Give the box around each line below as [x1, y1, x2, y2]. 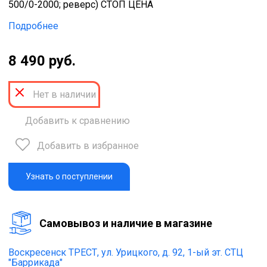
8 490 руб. [8, 52, 76, 70]
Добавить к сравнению [25, 115, 130, 127]
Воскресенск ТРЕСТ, [8, 247, 99, 259]
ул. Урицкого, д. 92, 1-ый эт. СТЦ [101, 247, 243, 259]
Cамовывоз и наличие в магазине [39, 216, 212, 229]
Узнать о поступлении [26, 172, 113, 182]
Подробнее [8, 20, 58, 32]
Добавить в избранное [37, 140, 139, 152]
